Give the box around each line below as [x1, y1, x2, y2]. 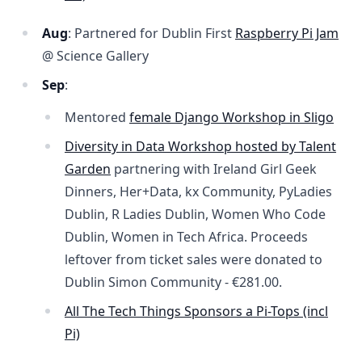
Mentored [65, 108, 129, 127]
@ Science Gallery [42, 47, 149, 65]
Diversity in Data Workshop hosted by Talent [65, 137, 336, 156]
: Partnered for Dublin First [68, 24, 235, 43]
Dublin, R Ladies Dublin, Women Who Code [65, 205, 326, 224]
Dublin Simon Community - [65, 273, 232, 292]
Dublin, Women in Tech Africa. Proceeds [65, 228, 308, 246]
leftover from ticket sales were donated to [65, 250, 322, 269]
